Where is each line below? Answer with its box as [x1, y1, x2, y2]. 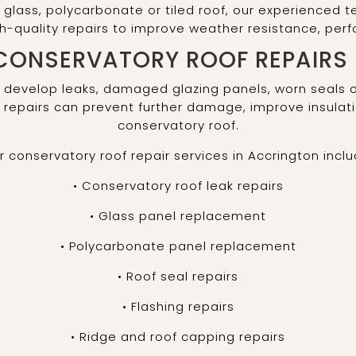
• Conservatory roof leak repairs [72, 177, 284, 195]
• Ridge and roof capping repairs [71, 328, 285, 346]
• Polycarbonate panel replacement [60, 238, 296, 255]
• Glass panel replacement [90, 207, 266, 225]
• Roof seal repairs [118, 268, 238, 285]
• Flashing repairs [122, 298, 234, 315]
